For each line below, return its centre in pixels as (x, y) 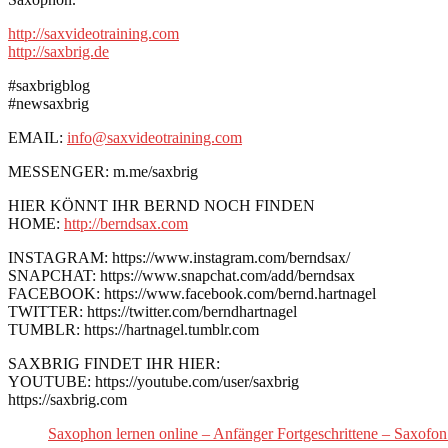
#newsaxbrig (48, 103)
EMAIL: (37, 137)
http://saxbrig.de (58, 51)
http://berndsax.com (126, 223)
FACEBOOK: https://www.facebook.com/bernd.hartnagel (192, 293)
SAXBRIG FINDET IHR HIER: (114, 363)
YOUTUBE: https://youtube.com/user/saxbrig (153, 381)
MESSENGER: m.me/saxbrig (103, 171)
